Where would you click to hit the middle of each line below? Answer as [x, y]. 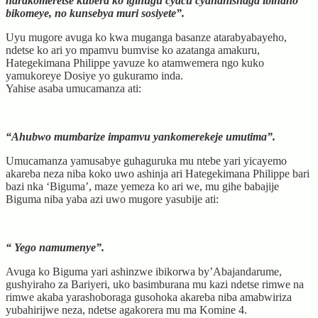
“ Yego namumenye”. [55, 247]
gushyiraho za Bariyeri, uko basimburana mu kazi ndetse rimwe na [155, 284]
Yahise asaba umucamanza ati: [73, 88]
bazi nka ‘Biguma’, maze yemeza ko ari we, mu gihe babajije [142, 186]
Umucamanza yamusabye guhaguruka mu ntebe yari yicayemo [146, 160]
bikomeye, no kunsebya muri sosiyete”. [95, 13]
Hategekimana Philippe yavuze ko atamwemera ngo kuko [135, 62]
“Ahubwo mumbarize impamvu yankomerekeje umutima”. [141, 136]
